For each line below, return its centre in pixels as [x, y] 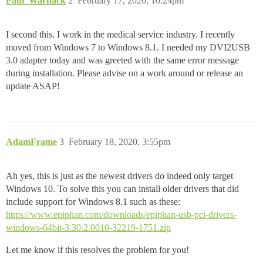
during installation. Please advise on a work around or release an [124, 73]
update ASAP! [33, 86]
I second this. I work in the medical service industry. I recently [120, 34]
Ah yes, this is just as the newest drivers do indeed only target [119, 176]
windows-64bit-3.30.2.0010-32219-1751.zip [88, 227]
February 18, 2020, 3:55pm [119, 141]
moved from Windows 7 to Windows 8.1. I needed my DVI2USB [128, 47]
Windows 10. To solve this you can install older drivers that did [122, 188]
